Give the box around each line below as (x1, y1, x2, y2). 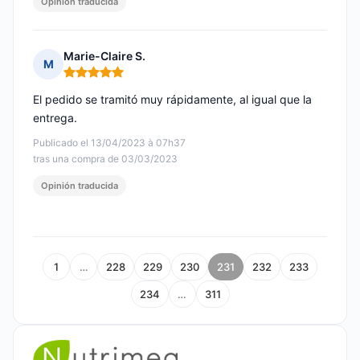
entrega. (33, 111, 77, 125)
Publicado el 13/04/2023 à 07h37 (33, 137, 186, 149)
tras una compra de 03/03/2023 (33, 153, 178, 166)
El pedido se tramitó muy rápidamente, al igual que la (33, 92, 312, 107)
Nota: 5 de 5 (63, 71, 131, 87)
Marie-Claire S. (63, 49, 145, 63)
